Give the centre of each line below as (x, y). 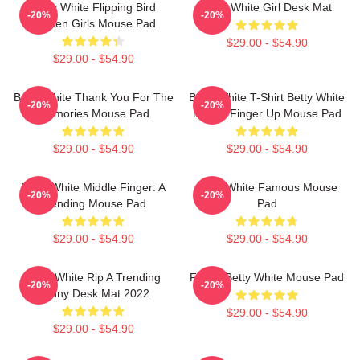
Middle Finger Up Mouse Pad (267, 113)
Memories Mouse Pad (93, 113)
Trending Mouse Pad (93, 203)
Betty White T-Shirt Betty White (267, 97)
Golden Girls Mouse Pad (93, 23)
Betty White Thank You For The (93, 97)
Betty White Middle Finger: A (93, 187)
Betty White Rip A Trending (93, 277)
